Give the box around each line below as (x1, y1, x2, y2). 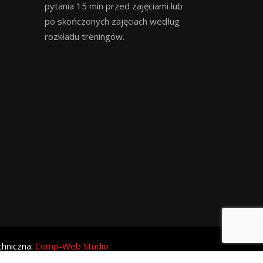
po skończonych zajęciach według (45, 15, 180, 27)
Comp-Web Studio (35, 240, 109, 252)
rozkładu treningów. (45, 30, 124, 42)
